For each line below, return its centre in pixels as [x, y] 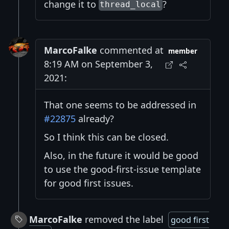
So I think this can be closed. [106, 137]
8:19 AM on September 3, [98, 64]
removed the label [124, 219]
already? [95, 118]
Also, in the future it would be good [121, 155]
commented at [130, 50]
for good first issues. [89, 183]
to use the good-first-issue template [122, 169]
